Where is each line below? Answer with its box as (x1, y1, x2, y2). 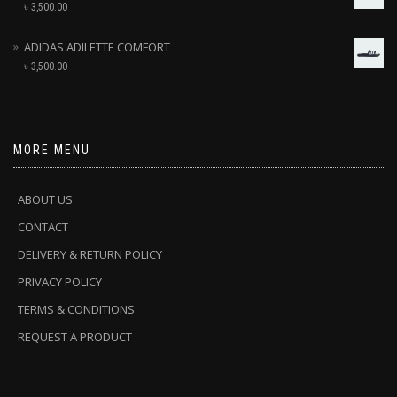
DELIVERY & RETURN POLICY (18, 246, 162, 263)
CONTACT (18, 219, 68, 236)
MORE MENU (13, 143, 90, 158)
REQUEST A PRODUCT (18, 329, 132, 346)
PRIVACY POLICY (18, 274, 102, 291)
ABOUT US (18, 191, 73, 208)
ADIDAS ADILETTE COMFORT (24, 39, 170, 56)
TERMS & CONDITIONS (18, 301, 135, 318)
